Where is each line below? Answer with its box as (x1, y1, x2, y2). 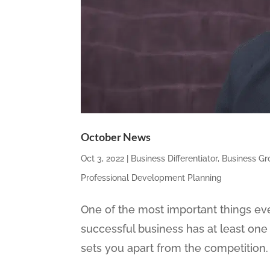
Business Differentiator (131, 154, 218, 164)
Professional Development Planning (81, 173, 222, 183)
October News (81, 130, 151, 144)
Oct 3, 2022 (81, 154, 125, 164)
